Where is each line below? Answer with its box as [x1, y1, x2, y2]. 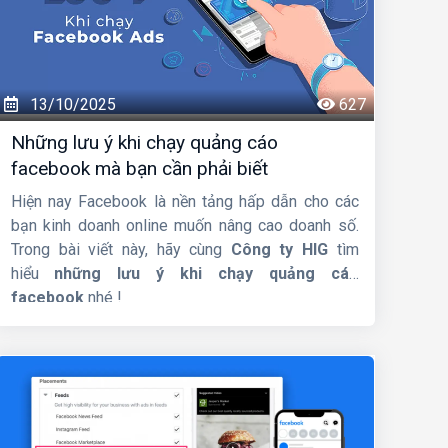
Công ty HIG [230, 240, 328, 260]
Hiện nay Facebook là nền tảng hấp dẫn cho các [10, 192, 359, 212]
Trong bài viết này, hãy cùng [10, 240, 231, 260]
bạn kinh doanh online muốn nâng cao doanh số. [10, 216, 359, 236]
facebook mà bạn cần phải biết [10, 157, 268, 181]
